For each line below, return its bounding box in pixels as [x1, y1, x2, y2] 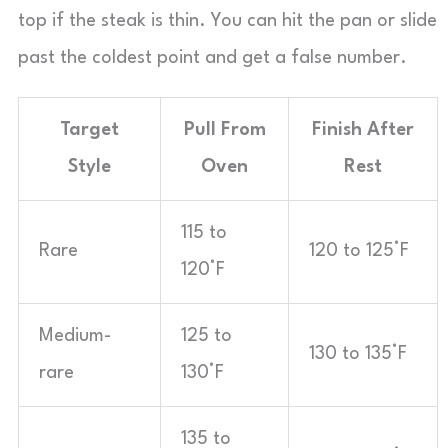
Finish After [312, 121, 414, 139]
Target [60, 121, 119, 139]
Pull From [183, 121, 266, 139]
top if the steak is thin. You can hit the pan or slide [18, 12, 437, 30]
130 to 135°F [309, 345, 407, 363]
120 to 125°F [309, 242, 409, 260]
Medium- [39, 327, 111, 345]
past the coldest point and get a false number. [18, 49, 407, 67]
